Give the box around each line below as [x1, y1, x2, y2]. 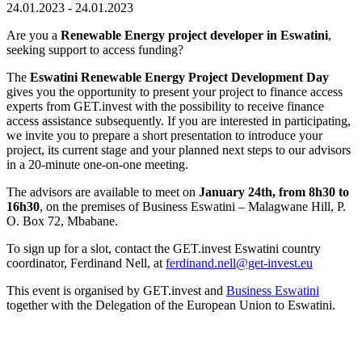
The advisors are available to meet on [6, 184, 199, 199]
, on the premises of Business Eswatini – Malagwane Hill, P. [40, 199, 346, 213]
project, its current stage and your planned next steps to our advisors [6, 142, 351, 157]
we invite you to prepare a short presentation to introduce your [6, 128, 322, 142]
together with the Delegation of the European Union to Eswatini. [6, 297, 335, 312]
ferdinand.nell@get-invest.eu [166, 255, 313, 270]
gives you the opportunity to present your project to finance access [6, 84, 343, 99]
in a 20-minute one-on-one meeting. [6, 157, 188, 171]
